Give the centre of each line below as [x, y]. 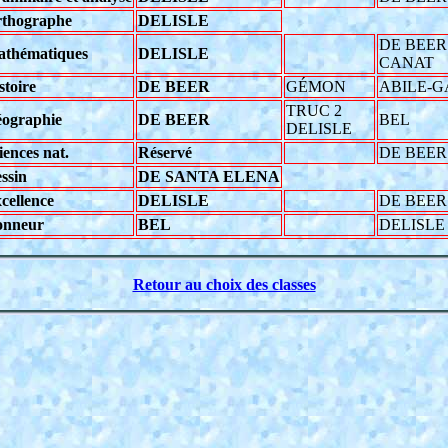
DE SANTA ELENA [208, 177]
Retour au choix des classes [224, 284]
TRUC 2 [313, 111]
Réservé [164, 153]
